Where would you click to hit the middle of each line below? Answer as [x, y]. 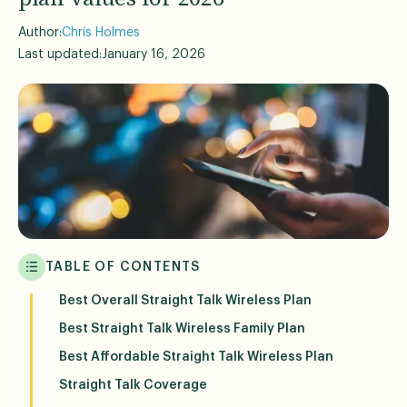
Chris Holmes [101, 33]
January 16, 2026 [154, 55]
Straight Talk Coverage [133, 385]
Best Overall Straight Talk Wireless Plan [185, 301]
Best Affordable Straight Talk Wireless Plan [196, 357]
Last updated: [60, 55]
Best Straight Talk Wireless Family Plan [182, 329]
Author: [40, 33]
